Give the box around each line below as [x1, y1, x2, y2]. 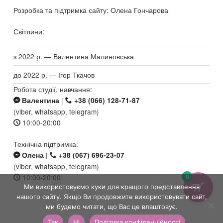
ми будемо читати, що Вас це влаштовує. [45, 203, 178, 211]
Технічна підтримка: [13, 138, 79, 149]
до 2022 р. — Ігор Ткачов [13, 69, 95, 80]
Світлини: [13, 26, 45, 36]
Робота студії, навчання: [13, 84, 93, 95]
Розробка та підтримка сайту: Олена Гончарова [13, 5, 169, 15]
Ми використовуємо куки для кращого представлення [23, 183, 200, 191]
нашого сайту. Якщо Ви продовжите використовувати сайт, [16, 193, 207, 201]
